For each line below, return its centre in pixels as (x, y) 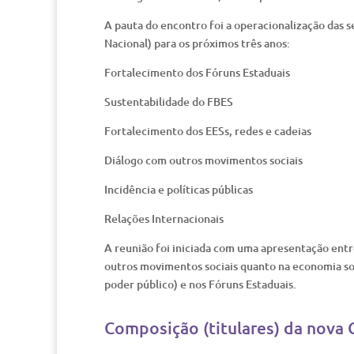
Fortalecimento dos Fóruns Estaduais (197, 72)
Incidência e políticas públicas (179, 189)
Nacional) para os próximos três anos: (197, 43)
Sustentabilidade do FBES (169, 102)
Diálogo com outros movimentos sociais (203, 160)
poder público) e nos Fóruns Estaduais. (200, 284)
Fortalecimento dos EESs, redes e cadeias (208, 131)
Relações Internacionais (164, 218)
